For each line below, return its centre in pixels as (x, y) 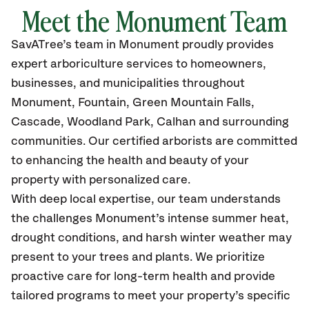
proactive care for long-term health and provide (143, 277)
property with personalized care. (101, 180)
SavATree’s (41, 45)
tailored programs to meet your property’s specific (151, 296)
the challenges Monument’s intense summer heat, (150, 219)
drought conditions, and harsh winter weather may (151, 238)
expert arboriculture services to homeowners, (139, 64)
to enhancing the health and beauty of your (130, 161)
